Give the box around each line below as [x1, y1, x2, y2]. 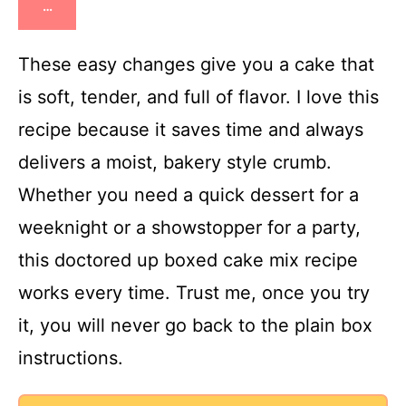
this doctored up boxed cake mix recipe [18, 249, 358, 272]
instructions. [18, 347, 123, 370]
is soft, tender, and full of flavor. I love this [18, 86, 379, 109]
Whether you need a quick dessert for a [18, 184, 359, 207]
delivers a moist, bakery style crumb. [18, 151, 332, 174]
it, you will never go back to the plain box [18, 314, 372, 337]
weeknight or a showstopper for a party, [18, 217, 361, 239]
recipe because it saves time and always [18, 119, 363, 141]
